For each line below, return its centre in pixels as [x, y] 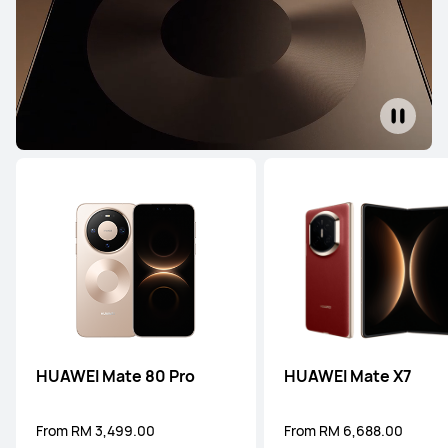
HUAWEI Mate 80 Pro [115, 376]
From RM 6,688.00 [343, 430]
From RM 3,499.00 [95, 430]
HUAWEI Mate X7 [348, 376]
